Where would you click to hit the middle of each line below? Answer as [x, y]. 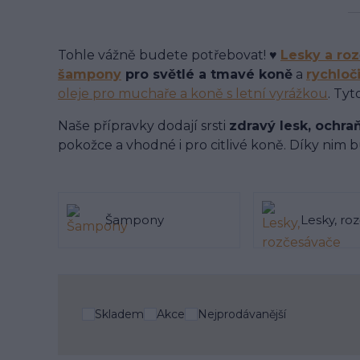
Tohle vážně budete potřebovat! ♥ [169, 55]
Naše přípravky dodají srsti [143, 125]
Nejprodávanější [242, 315]
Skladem [119, 315]
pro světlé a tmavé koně [207, 74]
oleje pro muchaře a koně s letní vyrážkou [193, 93]
